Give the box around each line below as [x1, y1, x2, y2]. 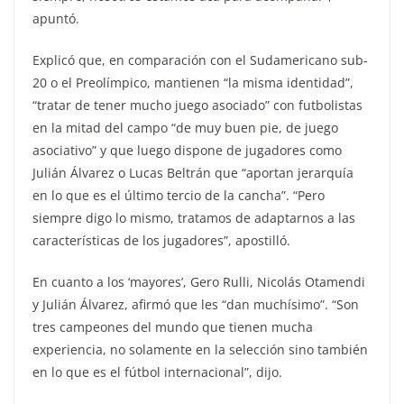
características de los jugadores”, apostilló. [32, 231, 290, 249]
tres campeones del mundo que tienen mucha [32, 317, 313, 335]
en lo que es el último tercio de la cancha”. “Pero [32, 186, 325, 204]
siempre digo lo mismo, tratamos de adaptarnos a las [32, 208, 355, 226]
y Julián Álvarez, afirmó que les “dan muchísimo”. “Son [32, 295, 359, 313]
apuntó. [32, 9, 79, 27]
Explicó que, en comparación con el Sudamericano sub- [32, 50, 368, 69]
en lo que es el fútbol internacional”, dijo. [32, 363, 282, 381]
